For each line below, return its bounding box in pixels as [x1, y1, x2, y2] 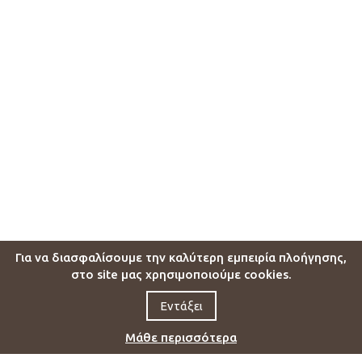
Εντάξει [159, 299, 203, 313]
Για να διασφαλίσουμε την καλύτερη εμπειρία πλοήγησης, [15, 250, 347, 264]
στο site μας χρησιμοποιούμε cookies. [70, 267, 292, 281]
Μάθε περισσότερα [125, 330, 237, 344]
